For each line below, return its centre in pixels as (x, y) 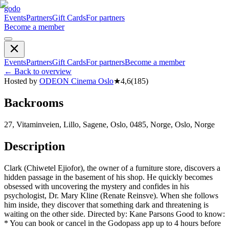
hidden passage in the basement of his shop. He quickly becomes (108, 177)
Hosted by (21, 81)
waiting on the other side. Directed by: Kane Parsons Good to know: (114, 214)
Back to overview (43, 71)
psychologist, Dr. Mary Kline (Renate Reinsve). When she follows (111, 195)
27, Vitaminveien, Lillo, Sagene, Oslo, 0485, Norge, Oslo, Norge (109, 124)
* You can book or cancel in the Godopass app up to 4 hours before (112, 223)
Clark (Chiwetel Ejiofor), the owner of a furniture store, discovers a (112, 168)
